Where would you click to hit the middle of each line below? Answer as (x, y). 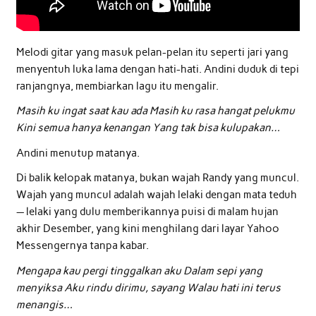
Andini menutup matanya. (78, 153)
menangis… (44, 304)
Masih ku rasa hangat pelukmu (222, 111)
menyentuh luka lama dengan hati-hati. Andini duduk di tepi (157, 69)
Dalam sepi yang (223, 271)
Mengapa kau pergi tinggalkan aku (98, 271)
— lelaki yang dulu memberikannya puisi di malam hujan (147, 212)
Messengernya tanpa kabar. (82, 246)
